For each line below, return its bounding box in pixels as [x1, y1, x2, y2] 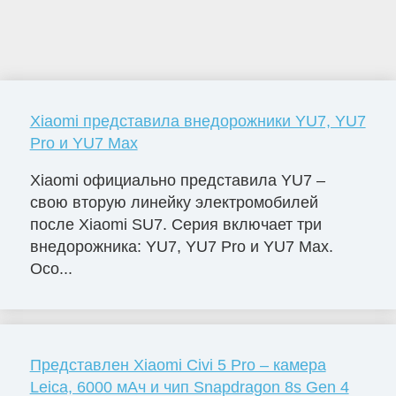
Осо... [29, 259, 72, 278]
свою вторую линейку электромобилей [29, 193, 318, 211]
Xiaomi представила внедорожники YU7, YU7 [29, 111, 366, 130]
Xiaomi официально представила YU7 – [29, 171, 325, 189]
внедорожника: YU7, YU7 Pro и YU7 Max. [29, 237, 333, 255]
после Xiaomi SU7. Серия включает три [29, 215, 322, 233]
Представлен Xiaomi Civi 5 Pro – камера [29, 355, 326, 374]
